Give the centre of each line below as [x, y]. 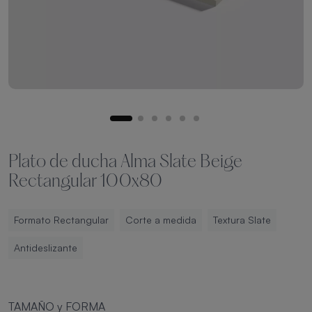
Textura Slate [242, 220]
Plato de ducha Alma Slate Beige [125, 163]
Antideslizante [46, 248]
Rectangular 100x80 [85, 182]
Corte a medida [161, 220]
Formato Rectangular [61, 220]
